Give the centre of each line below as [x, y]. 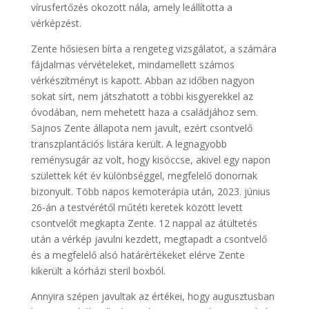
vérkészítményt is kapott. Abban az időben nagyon [142, 81]
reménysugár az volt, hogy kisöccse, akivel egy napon [150, 160]
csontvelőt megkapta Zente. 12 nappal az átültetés [144, 223]
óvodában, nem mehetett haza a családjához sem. [144, 112]
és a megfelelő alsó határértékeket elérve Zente [138, 255]
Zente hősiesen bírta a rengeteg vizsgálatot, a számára [153, 49]
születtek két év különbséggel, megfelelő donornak [144, 176]
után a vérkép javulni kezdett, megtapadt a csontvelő [149, 239]
